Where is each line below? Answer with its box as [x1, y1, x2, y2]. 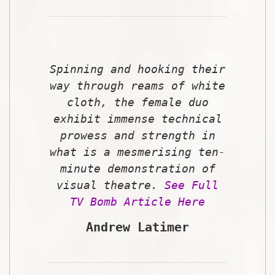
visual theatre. [56, 178, 165, 192]
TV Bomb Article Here [70, 195, 205, 208]
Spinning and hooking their [50, 62, 225, 76]
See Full [165, 178, 219, 192]
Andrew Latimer [86, 219, 189, 234]
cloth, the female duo [66, 95, 209, 109]
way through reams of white [50, 79, 225, 92]
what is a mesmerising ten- [50, 145, 225, 158]
